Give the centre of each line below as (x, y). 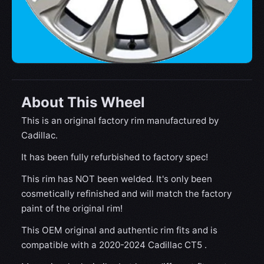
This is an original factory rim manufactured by (120, 121)
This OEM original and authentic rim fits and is (119, 230)
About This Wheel (83, 102)
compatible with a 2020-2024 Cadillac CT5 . (114, 245)
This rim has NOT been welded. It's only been (117, 179)
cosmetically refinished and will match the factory (126, 194)
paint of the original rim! (72, 208)
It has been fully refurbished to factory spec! (115, 157)
